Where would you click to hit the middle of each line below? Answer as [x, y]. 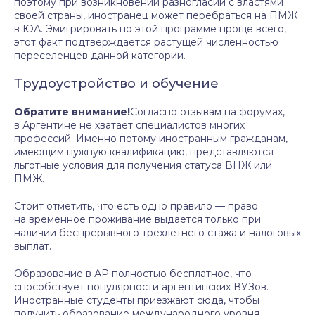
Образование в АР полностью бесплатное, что [133, 274]
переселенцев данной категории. [100, 56]
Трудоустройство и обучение [116, 84]
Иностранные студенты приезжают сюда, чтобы [137, 300]
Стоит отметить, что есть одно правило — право [136, 206]
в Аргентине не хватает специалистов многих [129, 125]
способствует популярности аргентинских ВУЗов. [141, 287]
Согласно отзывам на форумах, [207, 112]
